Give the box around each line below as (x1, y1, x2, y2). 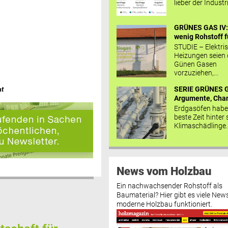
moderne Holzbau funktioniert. (116, 199, 212, 209)
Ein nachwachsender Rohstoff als (116, 181, 222, 190)
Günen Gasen (174, 60, 217, 68)
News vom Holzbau (116, 164, 211, 178)
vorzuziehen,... (174, 68, 219, 77)
